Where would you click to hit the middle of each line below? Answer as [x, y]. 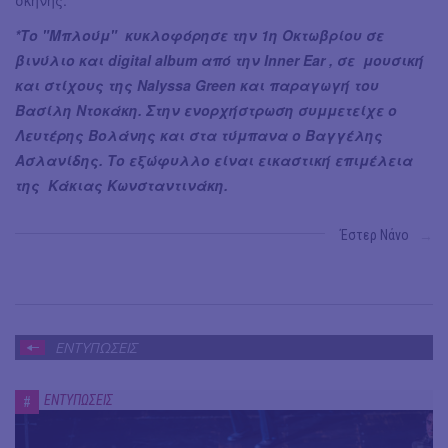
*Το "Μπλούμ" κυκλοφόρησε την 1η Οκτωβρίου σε [199, 35]
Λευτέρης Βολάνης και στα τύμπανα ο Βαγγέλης [199, 135]
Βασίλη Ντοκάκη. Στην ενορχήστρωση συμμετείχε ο [206, 110]
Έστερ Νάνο [374, 235]
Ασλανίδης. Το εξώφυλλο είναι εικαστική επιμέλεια [214, 160]
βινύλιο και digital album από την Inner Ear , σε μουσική [219, 60]
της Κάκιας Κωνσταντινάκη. [121, 185]
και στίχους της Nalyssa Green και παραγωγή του [197, 85]
